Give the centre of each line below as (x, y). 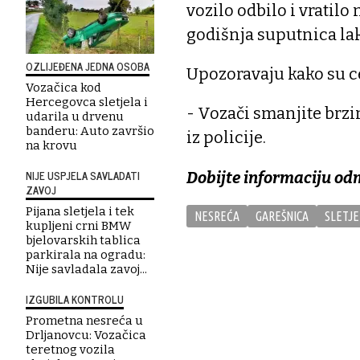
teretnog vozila (70, 350)
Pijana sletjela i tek (80, 211)
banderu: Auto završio (90, 131)
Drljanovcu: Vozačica (86, 335)
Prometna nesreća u (84, 321)
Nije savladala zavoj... (86, 269)
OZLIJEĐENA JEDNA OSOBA (88, 66)
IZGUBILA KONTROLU (75, 299)
